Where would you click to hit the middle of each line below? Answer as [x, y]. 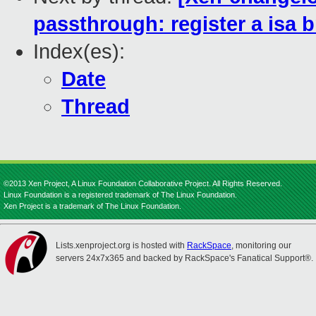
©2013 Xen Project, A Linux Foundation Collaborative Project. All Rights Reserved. [143, 183]
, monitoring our [261, 245]
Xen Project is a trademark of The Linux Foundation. [92, 206]
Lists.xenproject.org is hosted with [121, 245]
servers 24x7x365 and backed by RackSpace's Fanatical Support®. [184, 258]
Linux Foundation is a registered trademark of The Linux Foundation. [120, 195]
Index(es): [79, 52]
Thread [96, 107]
